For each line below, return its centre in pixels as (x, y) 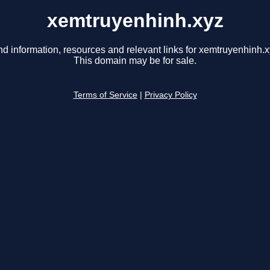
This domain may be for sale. (135, 61)
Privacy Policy (171, 95)
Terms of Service (105, 95)
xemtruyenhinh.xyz (135, 20)
